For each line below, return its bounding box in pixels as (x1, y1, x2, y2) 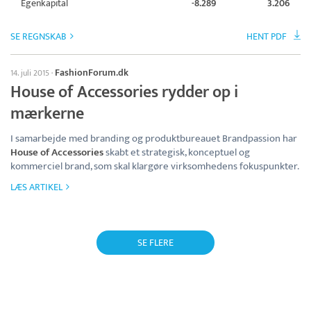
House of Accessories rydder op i (10, 78, 238, 106)
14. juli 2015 (10, 65, 49, 80)
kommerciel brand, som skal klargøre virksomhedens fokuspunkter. (10, 157, 299, 175)
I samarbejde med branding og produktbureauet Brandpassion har (10, 129, 297, 147)
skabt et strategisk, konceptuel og (103, 143, 250, 161)
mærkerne (10, 99, 84, 128)
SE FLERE (137, 235, 174, 251)
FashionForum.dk (55, 64, 128, 81)
